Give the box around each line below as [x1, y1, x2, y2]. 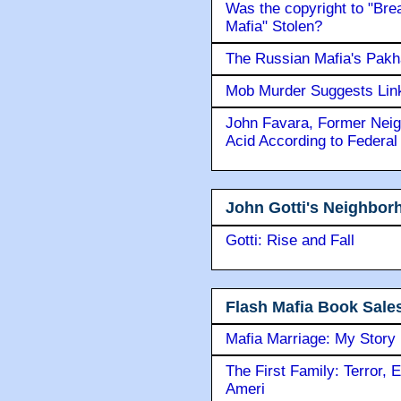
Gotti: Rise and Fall [226, 231, 354, 249]
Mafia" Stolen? [226, 18, 322, 36]
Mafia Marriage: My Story [226, 330, 396, 348]
